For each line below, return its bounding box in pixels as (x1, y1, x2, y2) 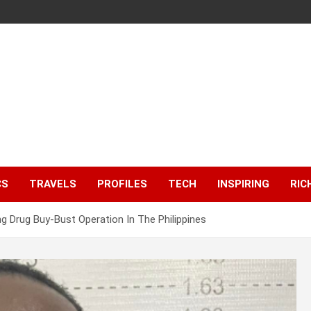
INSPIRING (217, 178, 269, 191)
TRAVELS (29, 178, 76, 191)
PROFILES (97, 178, 147, 191)
